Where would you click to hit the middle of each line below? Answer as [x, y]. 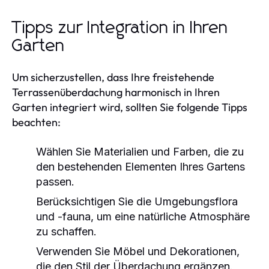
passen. [55, 181]
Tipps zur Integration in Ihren [120, 28]
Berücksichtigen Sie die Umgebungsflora [137, 201]
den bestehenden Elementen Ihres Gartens [141, 166]
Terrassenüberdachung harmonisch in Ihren [116, 92]
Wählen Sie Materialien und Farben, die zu [140, 151]
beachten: [36, 122]
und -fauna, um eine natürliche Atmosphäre [143, 216]
